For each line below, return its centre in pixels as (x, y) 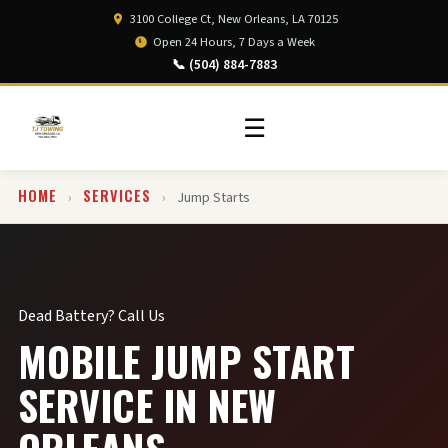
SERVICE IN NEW (147, 405)
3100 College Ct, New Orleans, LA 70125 (233, 19)
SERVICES (116, 195)
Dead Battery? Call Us (91, 316)
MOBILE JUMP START (186, 361)
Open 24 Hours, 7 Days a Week (233, 42)
